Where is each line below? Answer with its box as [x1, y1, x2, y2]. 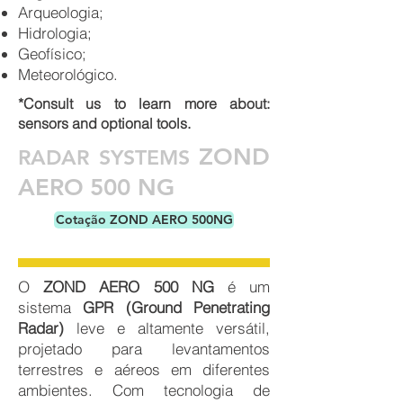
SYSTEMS [98, 145, 190, 171]
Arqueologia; [18, 3, 103, 22]
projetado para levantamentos [18, 339, 270, 359]
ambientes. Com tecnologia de [18, 381, 270, 400]
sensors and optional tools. [18, 114, 191, 133]
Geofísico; [18, 44, 86, 64]
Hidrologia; [18, 23, 92, 43]
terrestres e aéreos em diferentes [18, 360, 270, 380]
